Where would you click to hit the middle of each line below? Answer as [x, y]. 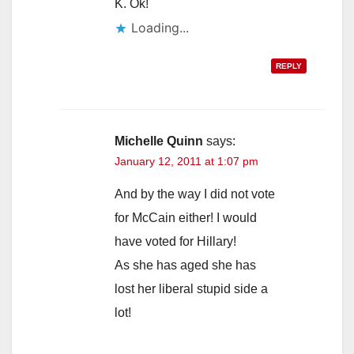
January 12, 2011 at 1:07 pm [186, 161]
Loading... [160, 27]
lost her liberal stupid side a [191, 288]
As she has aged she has [185, 265]
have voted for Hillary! [175, 241]
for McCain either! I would [186, 217]
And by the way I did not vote [195, 194]
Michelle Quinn [159, 141]
